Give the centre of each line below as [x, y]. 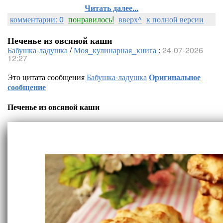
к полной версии [175, 19]
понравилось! [91, 19]
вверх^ [130, 19]
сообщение [27, 87]
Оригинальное [175, 77]
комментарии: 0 [37, 19]
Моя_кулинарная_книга [115, 50]
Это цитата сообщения [47, 77]
